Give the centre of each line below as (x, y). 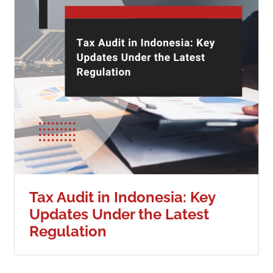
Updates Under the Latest (119, 214)
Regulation (68, 232)
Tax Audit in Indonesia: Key (122, 197)
